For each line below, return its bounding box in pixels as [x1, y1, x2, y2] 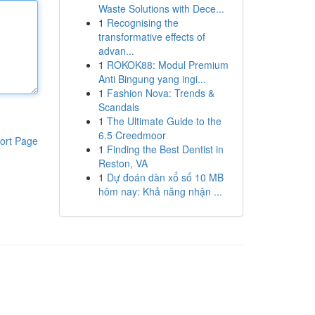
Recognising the [106, 15, 179, 30]
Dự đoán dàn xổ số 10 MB [106, 170, 224, 184]
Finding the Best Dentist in [106, 142, 224, 156]
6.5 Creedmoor [98, 128, 166, 142]
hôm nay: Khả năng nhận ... [98, 184, 222, 198]
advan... [98, 44, 134, 58]
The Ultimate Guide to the [106, 114, 221, 128]
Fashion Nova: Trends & [106, 86, 214, 100]
